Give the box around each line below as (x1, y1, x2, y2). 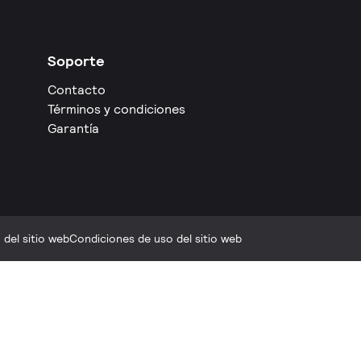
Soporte (48, 52, 106, 70)
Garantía (48, 120, 100, 137)
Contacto (48, 81, 106, 98)
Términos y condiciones (48, 101, 186, 118)
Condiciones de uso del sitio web (69, 231, 242, 246)
